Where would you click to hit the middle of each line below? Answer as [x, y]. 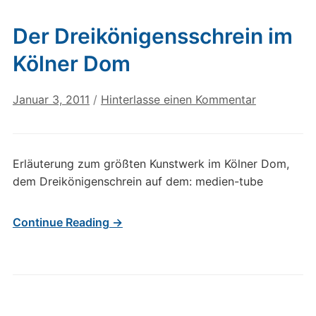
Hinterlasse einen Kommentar [178, 99]
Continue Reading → [67, 222]
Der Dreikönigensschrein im [152, 36]
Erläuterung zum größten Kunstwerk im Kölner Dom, [151, 164]
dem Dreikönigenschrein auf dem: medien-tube [138, 181]
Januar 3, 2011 [51, 99]
